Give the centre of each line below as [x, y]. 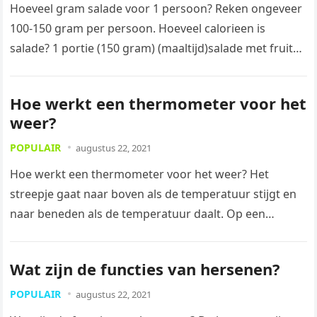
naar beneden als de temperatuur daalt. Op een [138, 214]
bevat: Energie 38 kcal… [73, 68]
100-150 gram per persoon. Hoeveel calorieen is [138, 28]
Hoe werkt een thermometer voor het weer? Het [140, 174]
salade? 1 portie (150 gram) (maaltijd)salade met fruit [152, 48]
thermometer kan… [63, 234]
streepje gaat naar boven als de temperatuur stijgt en [154, 194]
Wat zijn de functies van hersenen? [145, 269]
